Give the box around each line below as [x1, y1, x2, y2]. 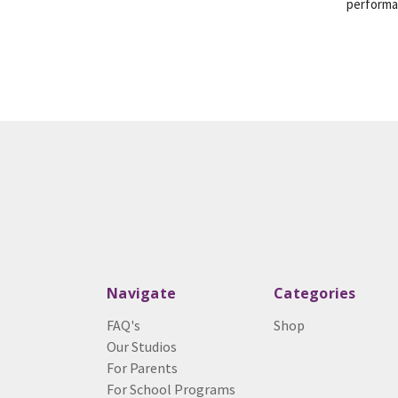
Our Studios [107, 338, 177, 355]
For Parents [107, 359, 178, 377]
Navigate [107, 283, 176, 303]
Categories [274, 283, 356, 303]
